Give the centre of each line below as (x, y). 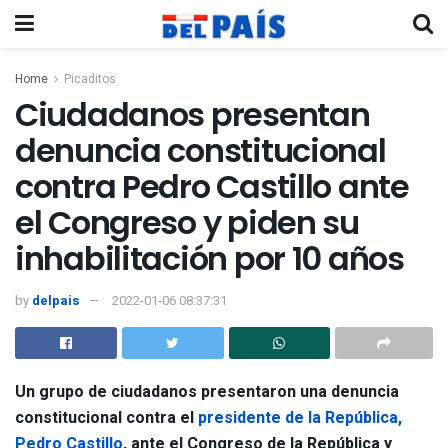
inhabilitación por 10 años (209, 258)
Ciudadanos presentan (192, 114)
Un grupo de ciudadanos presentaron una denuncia (207, 391)
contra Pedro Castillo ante (212, 186)
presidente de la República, (300, 417)
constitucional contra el (106, 417)
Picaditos (90, 79)
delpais (56, 300)
